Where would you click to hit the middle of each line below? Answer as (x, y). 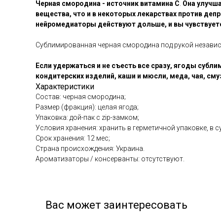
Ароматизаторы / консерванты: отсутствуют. (110, 159)
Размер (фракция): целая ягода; (87, 107)
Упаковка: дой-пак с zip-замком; (87, 117)
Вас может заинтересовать (116, 205)
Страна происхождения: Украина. (90, 148)
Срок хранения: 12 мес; (73, 138)
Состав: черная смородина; (81, 97)
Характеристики (65, 87)
